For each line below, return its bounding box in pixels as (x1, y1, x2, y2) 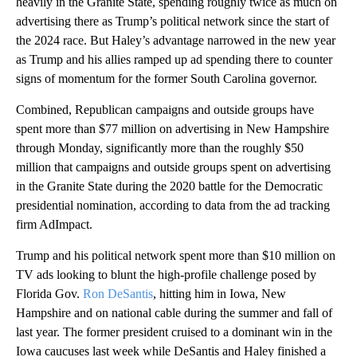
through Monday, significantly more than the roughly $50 (16, 140, 304, 155)
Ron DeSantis (83, 286, 153, 300)
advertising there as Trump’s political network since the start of (16, 14, 329, 28)
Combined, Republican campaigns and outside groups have (16, 102, 314, 116)
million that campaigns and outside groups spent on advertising (16, 159, 331, 174)
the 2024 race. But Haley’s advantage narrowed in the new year (16, 33, 335, 47)
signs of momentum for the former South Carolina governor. (16, 71, 317, 85)
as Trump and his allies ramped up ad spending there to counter (16, 52, 332, 66)
